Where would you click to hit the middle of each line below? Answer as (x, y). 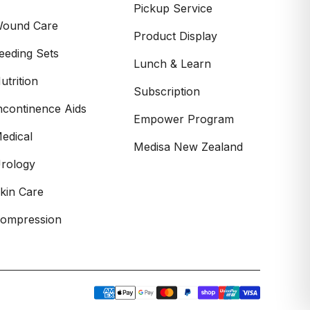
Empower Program (183, 119)
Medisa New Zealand (188, 147)
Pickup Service (173, 8)
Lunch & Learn (172, 64)
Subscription (166, 91)
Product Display (175, 36)
